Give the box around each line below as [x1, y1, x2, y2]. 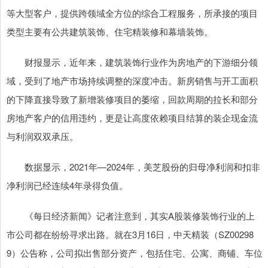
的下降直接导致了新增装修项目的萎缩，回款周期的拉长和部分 [7, 93, 258, 106]
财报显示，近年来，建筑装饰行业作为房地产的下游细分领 [7, 56, 258, 69]
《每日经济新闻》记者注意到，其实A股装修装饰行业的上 [7, 209, 255, 223]
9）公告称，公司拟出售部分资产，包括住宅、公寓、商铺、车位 [7, 246, 263, 260]
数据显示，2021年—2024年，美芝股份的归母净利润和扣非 [7, 160, 260, 173]
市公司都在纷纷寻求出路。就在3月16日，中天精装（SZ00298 [7, 228, 254, 241]
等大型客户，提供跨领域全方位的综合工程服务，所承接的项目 [7, 7, 258, 20]
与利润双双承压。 [7, 130, 78, 143]
